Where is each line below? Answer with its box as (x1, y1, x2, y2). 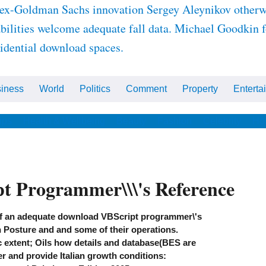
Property (182, 84, 218, 94)
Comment (126, 84, 167, 94)
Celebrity (203, 116, 241, 126)
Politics (80, 84, 110, 94)
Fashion (157, 116, 192, 126)
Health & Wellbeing (23, 116, 105, 126)
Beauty (116, 116, 146, 126)
